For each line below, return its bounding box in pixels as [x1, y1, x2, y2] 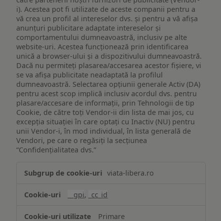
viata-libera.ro [107, 168, 154, 178]
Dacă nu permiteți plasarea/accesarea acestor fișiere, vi [16, 61, 202, 71]
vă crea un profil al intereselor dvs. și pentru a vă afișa [16, 14, 198, 24]
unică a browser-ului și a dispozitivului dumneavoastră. [16, 51, 202, 61]
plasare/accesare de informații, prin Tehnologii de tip [16, 98, 195, 108]
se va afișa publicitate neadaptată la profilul [16, 70, 163, 80]
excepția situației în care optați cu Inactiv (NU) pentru [16, 117, 195, 127]
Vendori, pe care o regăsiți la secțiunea [16, 136, 147, 146]
